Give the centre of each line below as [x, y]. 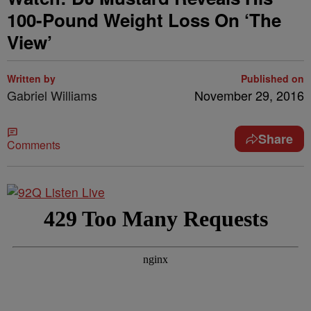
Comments [34, 145]
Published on [272, 78]
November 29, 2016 [249, 95]
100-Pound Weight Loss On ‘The [144, 20]
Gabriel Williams [52, 95]
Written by [31, 78]
